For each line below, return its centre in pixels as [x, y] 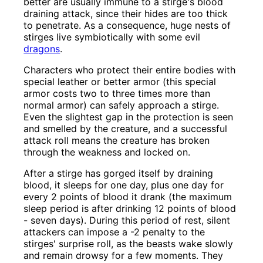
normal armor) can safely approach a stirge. [122, 105]
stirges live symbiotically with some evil [112, 37]
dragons [42, 49]
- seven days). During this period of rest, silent [127, 220]
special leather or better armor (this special [120, 82]
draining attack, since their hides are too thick [126, 14]
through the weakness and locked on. [107, 152]
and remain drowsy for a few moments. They [124, 256]
